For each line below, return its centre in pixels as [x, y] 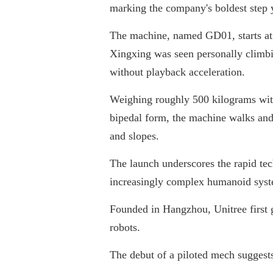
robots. [125, 227]
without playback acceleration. [177, 72]
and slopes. [134, 136]
